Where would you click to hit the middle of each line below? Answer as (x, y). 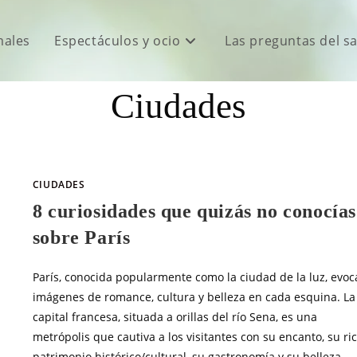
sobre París (81, 238)
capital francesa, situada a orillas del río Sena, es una (175, 317)
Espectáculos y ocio (117, 41)
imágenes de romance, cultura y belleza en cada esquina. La (194, 297)
